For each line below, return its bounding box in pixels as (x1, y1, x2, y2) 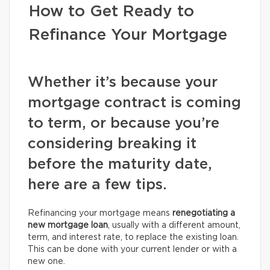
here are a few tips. (28, 178, 167, 192)
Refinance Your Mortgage (29, 27, 227, 43)
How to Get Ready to (29, 4, 194, 19)
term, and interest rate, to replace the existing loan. (28, 233, 239, 242)
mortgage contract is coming (28, 96, 241, 110)
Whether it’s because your (28, 75, 218, 90)
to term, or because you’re (28, 116, 219, 131)
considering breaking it (28, 137, 196, 151)
